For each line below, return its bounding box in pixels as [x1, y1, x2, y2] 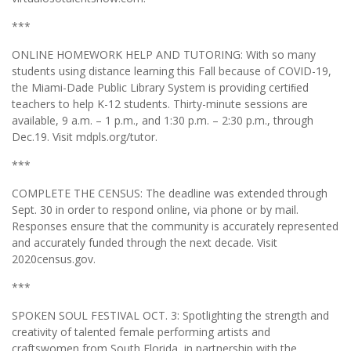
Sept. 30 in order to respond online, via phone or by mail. [12, 201, 299, 217]
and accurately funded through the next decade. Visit [12, 234, 277, 250]
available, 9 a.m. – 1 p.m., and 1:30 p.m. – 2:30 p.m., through [12, 112, 313, 128]
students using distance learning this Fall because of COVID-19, [12, 63, 331, 78]
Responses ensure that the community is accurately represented [12, 218, 338, 233]
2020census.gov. [12, 251, 96, 266]
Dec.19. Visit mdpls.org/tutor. [12, 128, 157, 144]
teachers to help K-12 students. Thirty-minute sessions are [12, 96, 308, 111]
